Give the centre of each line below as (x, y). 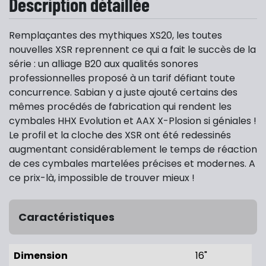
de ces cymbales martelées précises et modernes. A (132, 164)
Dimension (41, 256)
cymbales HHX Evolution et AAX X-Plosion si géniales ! (133, 121)
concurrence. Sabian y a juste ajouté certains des (123, 93)
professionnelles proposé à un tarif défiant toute (122, 78)
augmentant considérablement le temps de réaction (133, 150)
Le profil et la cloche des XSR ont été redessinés (120, 135)
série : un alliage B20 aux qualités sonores (104, 64)
